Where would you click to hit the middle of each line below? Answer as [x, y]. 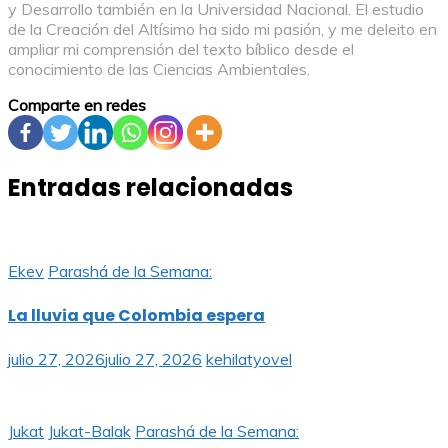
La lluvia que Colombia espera [136, 315]
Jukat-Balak [89, 430]
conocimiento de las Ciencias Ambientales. [159, 69]
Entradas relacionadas [150, 188]
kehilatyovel [249, 358]
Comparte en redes [77, 105]
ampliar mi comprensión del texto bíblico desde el [181, 49]
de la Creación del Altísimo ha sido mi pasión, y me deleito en [222, 29]
